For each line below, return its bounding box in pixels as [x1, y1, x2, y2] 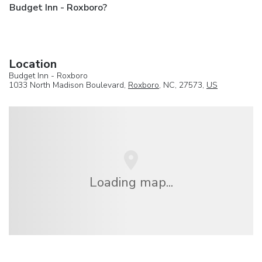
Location [9, 56, 57, 73]
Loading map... [89, 173, 173, 192]
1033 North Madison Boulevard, [9, 80, 128, 91]
